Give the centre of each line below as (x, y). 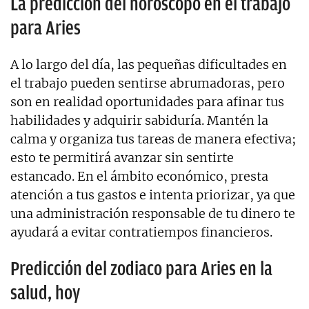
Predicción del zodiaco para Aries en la (141, 268)
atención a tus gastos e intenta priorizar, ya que (153, 195)
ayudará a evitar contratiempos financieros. (141, 232)
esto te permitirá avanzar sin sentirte (122, 157)
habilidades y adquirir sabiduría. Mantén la (139, 120)
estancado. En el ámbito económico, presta (139, 176)
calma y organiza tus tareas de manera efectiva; (153, 139)
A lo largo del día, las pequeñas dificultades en (149, 64)
